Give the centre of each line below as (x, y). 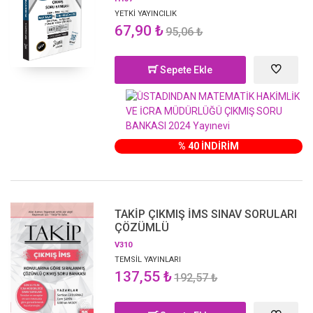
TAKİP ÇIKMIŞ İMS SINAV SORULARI (206, 214)
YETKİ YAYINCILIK (146, 13)
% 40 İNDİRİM (209, 146)
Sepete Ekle (185, 70)
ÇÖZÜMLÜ (142, 227)
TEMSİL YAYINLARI (148, 259)
